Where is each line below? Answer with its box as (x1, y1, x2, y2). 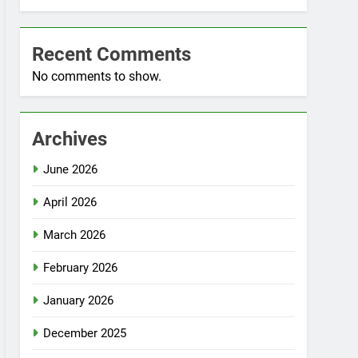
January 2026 (43, 293, 114, 308)
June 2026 (43, 162, 98, 177)
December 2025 (43, 326, 127, 340)
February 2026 (43, 261, 118, 275)
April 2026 (43, 195, 97, 209)
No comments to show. (32, 69, 162, 84)
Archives (32, 128, 108, 150)
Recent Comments (32, 43, 192, 66)
